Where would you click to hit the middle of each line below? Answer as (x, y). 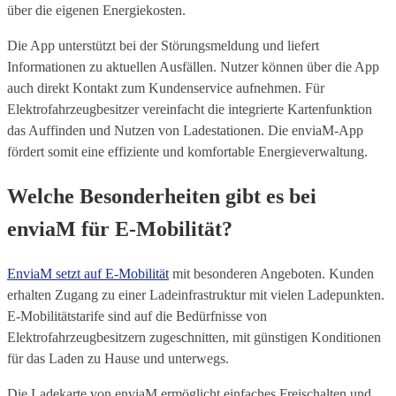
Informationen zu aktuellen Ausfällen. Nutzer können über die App (193, 67)
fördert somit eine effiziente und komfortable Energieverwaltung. (187, 152)
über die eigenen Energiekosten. (96, 11)
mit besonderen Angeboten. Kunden (271, 274)
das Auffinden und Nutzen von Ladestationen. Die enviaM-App (185, 131)
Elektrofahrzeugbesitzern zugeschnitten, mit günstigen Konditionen (194, 338)
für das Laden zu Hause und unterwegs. (118, 359)
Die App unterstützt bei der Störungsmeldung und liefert (163, 46)
